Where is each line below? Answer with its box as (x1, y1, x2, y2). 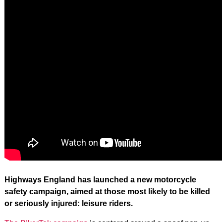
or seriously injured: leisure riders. (4, 199, 133, 208)
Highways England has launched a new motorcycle (4, 175, 196, 184)
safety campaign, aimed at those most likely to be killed (4, 187, 210, 196)
